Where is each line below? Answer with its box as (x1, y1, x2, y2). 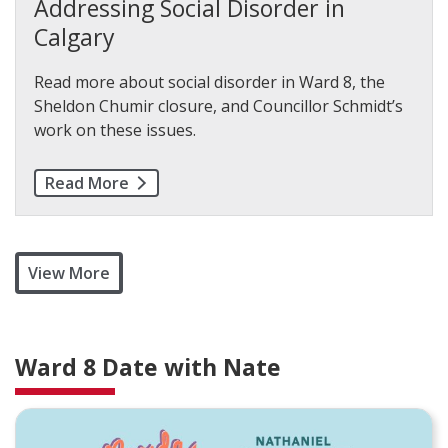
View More (28, 262, 110, 284)
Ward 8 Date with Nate (15, 351, 281, 383)
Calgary (34, 21, 115, 53)
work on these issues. (34, 119, 196, 141)
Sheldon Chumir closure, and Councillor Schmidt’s (34, 95, 403, 117)
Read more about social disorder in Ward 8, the (34, 71, 385, 93)
